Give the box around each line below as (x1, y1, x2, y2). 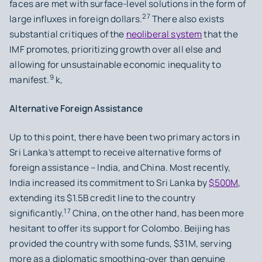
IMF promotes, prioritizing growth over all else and (9, 43, 222, 56)
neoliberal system (126, 28, 202, 41)
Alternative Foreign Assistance (9, 102, 143, 115)
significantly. (9, 207, 64, 220)
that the (202, 28, 238, 41)
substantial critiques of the (9, 28, 126, 41)
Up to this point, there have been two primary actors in (9, 131, 240, 144)
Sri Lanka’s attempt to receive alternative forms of (9, 146, 222, 159)
